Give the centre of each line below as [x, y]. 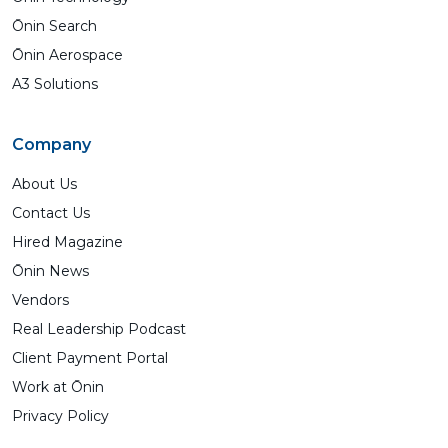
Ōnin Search [54, 26]
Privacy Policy [60, 416]
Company [51, 144]
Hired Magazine [67, 242]
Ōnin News [50, 271]
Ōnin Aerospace [67, 55]
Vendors [40, 300]
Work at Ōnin [58, 387]
